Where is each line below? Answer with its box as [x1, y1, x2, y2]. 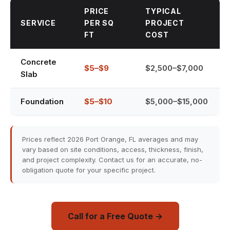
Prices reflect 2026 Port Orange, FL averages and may [22, 135, 198, 143]
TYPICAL [145, 7, 181, 15]
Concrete [21, 57, 56, 67]
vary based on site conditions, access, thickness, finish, [22, 145, 203, 154]
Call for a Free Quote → [67, 211, 163, 221]
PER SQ [84, 18, 114, 27]
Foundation [21, 97, 64, 106]
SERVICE [21, 18, 56, 27]
